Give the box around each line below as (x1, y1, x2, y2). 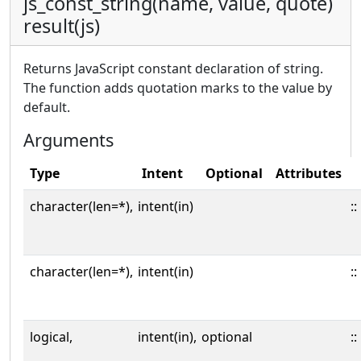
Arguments (23, 128, 114, 151)
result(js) (23, 13, 100, 39)
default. (23, 98, 70, 116)
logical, (30, 328, 73, 346)
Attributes (276, 164, 342, 182)
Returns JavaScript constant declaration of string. (23, 60, 323, 77)
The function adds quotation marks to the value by (23, 79, 332, 97)
